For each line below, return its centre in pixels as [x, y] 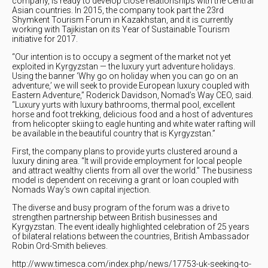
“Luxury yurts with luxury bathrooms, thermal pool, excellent [124, 105]
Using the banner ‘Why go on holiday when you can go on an [125, 76]
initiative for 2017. [45, 39]
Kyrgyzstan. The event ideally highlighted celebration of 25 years [131, 227]
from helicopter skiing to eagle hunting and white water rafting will [134, 124]
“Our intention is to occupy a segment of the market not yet [121, 57]
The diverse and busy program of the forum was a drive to [121, 208]
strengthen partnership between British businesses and [115, 217]
